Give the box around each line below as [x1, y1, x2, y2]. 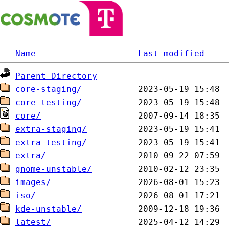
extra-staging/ [15, 124, 87, 134]
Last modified [138, 49, 204, 58]
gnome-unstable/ [15, 164, 92, 174]
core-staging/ [15, 84, 82, 94]
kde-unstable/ [15, 204, 82, 214]
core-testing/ [15, 98, 82, 107]
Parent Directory [15, 71, 97, 81]
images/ [15, 177, 51, 187]
